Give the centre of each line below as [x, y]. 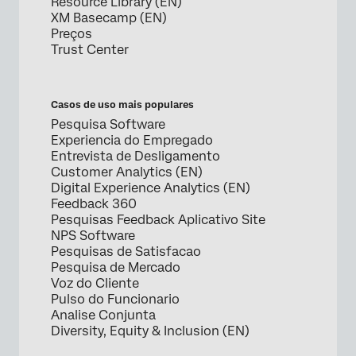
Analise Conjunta [103, 315]
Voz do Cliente [95, 284]
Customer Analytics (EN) [127, 172]
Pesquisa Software [108, 125]
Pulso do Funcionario [115, 300]
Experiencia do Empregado [132, 141]
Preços [72, 34]
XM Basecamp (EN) [109, 18]
